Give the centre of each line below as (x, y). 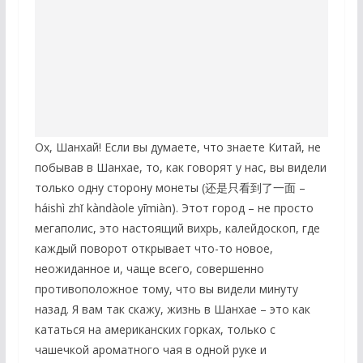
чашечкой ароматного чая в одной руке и (150, 349)
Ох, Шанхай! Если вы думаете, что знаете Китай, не (177, 147)
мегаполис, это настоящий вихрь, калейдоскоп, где (177, 228)
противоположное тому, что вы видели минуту (166, 288)
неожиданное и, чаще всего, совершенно (149, 268)
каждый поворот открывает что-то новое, (154, 248)
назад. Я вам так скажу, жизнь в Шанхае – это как (172, 309)
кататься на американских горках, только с (155, 329)
